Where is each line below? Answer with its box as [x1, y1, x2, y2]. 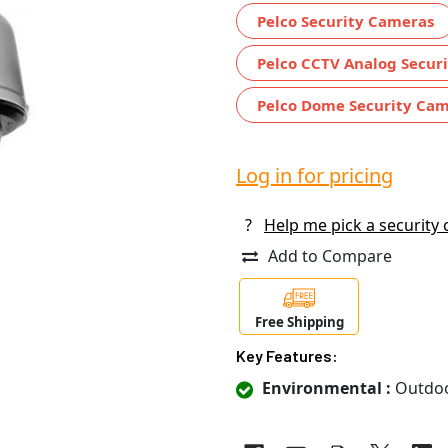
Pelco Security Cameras [257, 10, 434, 31]
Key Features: [236, 346, 338, 366]
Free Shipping [254, 313, 344, 332]
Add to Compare [268, 244, 392, 267]
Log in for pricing [236, 161, 393, 189]
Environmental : [262, 377, 391, 400]
